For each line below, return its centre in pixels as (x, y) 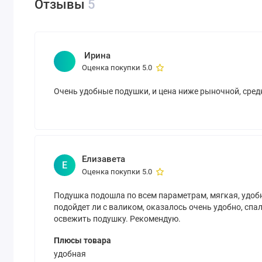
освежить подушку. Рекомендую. (118, 218)
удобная (70, 254)
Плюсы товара (83, 240)
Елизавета (103, 159)
